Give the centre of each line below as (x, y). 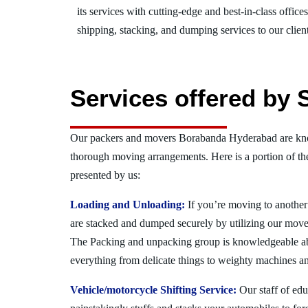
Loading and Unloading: (128, 205)
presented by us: (105, 175)
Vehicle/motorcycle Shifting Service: (153, 290)
